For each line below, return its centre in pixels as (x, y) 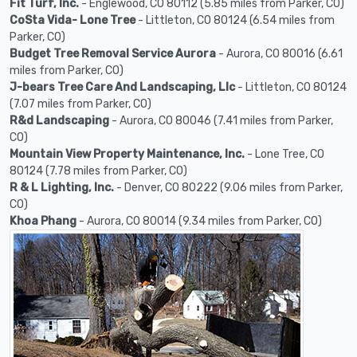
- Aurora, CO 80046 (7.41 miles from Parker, (221, 121)
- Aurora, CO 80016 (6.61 (279, 54)
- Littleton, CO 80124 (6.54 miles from (235, 21)
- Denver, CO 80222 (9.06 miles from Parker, (228, 188)
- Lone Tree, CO (284, 155)
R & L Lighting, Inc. (62, 188)
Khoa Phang (43, 222)
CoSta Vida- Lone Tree (73, 21)
